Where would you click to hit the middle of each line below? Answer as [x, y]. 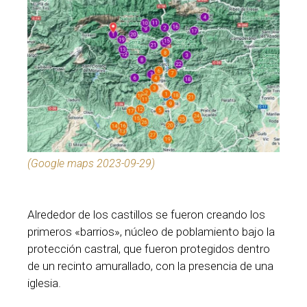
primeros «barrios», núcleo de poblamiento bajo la [151, 232]
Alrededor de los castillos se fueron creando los [146, 215]
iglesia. [44, 283]
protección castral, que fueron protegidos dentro [149, 249]
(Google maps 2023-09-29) [91, 164]
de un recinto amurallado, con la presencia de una [150, 266]
